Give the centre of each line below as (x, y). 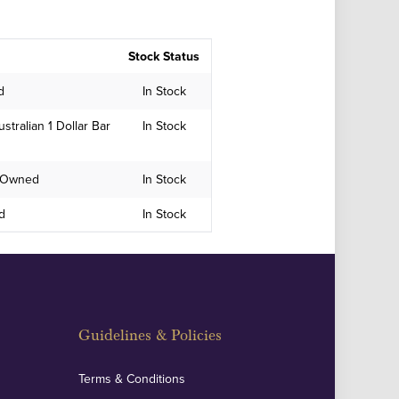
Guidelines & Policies (150, 335)
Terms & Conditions (132, 379)
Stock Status (164, 56)
